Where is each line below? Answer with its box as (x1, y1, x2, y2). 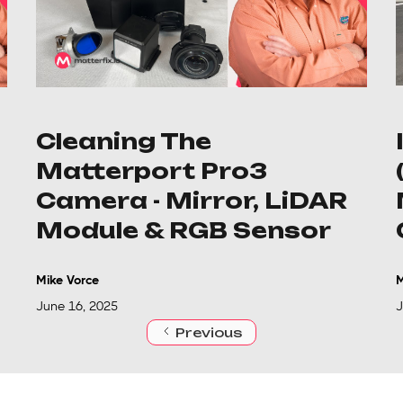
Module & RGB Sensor (36, 216, 331, 244)
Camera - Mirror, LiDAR (36, 186, 347, 214)
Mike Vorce (36, 272, 99, 287)
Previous (175, 324, 242, 340)
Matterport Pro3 (36, 157, 267, 184)
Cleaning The (36, 127, 211, 155)
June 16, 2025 (36, 298, 118, 313)
